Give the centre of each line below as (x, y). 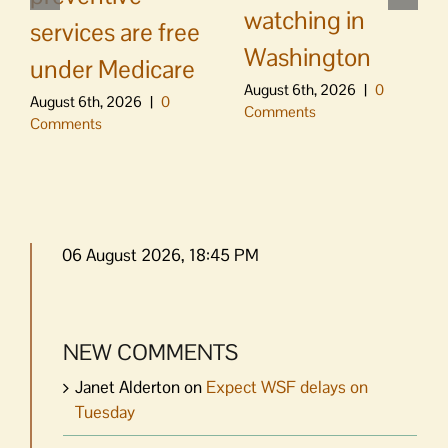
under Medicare (112, 69)
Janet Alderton (127, 386)
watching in (304, 20)
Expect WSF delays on (287, 386)
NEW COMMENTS (150, 352)
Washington (307, 57)
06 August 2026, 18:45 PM (160, 255)
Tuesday (105, 411)
